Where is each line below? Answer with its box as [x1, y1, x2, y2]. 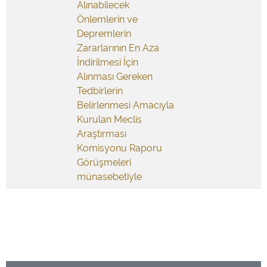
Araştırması [77, 126, 126, 139]
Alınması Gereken [77, 69, 153, 82]
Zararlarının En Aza [77, 41, 159, 54]
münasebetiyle [77, 169, 142, 182]
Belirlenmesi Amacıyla [77, 98, 174, 111]
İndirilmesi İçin [77, 55, 138, 68]
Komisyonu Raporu [77, 141, 162, 154]
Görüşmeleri [77, 155, 131, 168]
